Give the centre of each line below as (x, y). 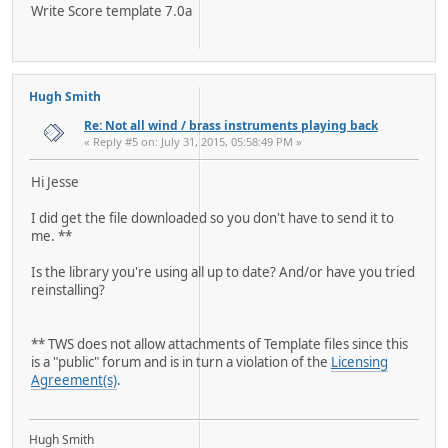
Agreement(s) (74, 380)
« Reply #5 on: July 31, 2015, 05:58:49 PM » (193, 141)
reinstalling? (68, 290)
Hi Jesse (55, 182)
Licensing (359, 362)
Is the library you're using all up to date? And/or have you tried (223, 272)
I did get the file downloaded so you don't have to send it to (212, 218)
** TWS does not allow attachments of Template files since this (219, 344)
